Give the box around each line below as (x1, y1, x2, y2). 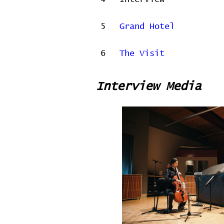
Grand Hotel (119, 22, 174, 31)
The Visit (119, 49, 164, 58)
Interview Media (96, 80, 201, 92)
